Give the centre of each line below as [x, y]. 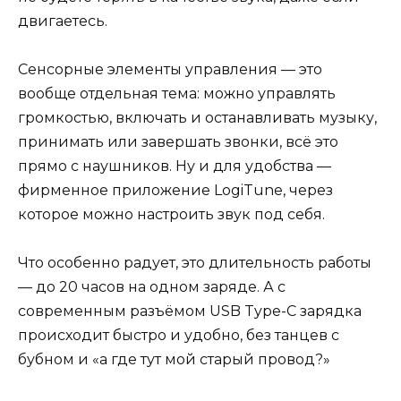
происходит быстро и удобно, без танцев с [179, 336]
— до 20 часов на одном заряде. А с [152, 287]
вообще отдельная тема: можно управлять [177, 94]
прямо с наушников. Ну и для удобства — [175, 166]
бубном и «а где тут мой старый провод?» [174, 360]
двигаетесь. [63, 21]
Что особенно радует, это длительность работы [195, 263]
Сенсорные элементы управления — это [170, 70]
